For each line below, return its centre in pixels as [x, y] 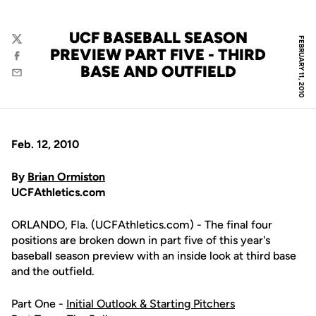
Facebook [34, 62]
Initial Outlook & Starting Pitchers [151, 304]
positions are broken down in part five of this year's [141, 240]
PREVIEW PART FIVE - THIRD [158, 55]
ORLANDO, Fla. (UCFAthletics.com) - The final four [142, 225]
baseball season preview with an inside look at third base [154, 256]
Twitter [28, 45]
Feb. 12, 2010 [45, 144]
